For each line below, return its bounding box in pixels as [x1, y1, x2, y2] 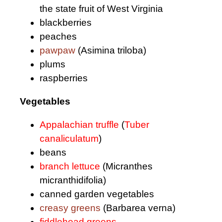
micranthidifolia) [40, 175, 106, 186]
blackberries [40, 17, 92, 28]
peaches [40, 31, 77, 42]
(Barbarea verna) [101, 203, 175, 214]
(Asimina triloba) [75, 45, 146, 55]
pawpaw [40, 45, 75, 55]
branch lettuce [40, 161, 100, 172]
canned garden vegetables [40, 189, 154, 200]
